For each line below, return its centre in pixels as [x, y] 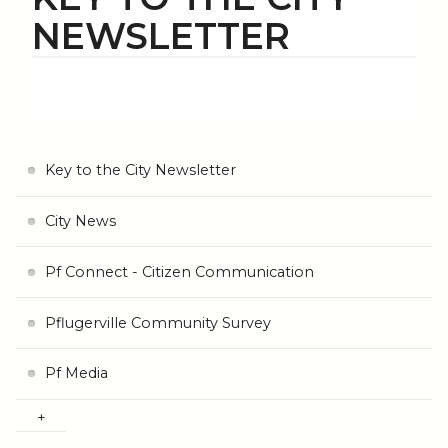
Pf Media [76, 373]
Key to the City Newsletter [140, 170]
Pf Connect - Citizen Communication [179, 271]
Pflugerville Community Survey [157, 322]
